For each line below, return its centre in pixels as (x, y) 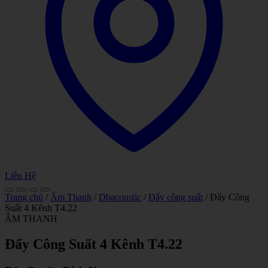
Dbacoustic (120, 197)
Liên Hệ (20, 176)
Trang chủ (24, 197)
